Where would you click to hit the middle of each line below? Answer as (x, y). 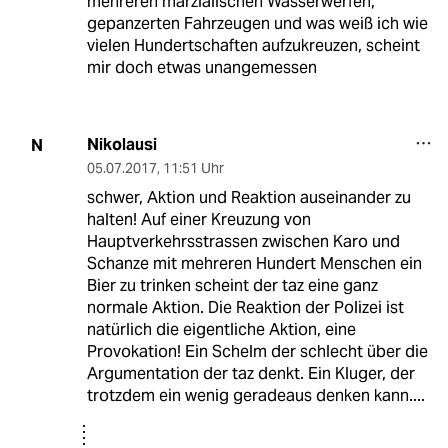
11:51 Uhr (193, 168)
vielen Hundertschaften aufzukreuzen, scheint (253, 46)
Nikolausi (121, 145)
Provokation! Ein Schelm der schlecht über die (257, 352)
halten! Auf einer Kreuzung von (198, 220)
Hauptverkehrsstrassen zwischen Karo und (243, 242)
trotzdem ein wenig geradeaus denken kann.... (255, 396)
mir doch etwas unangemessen (201, 68)
